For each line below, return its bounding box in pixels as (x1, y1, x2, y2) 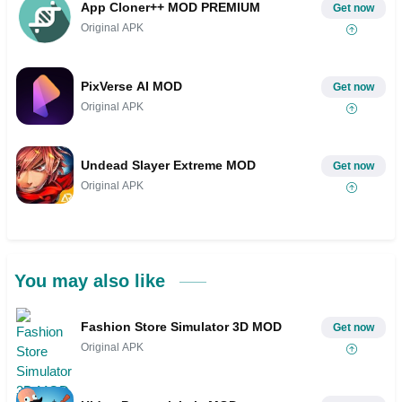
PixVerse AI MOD (81, 78, 182, 93)
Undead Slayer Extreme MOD (81, 157, 256, 172)
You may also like (14, 271, 170, 292)
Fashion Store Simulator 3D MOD (81, 319, 282, 334)
